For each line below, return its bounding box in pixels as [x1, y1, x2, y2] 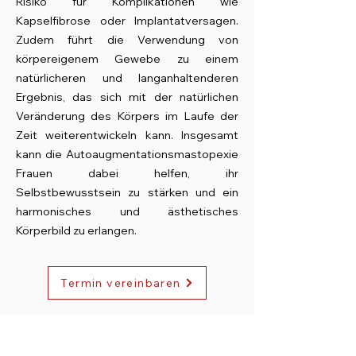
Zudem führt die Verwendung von [16, 33, 238, 47]
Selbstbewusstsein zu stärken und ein [16, 185, 238, 199]
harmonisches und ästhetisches [16, 204, 238, 219]
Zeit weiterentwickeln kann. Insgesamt [16, 128, 238, 142]
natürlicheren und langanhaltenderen [16, 71, 238, 85]
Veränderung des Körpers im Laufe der [16, 109, 238, 123]
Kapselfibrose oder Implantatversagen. [16, 14, 238, 28]
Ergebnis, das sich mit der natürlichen [16, 90, 238, 104]
